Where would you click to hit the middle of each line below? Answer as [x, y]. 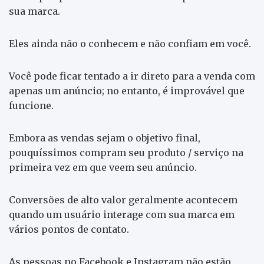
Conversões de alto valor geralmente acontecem [123, 199]
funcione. [31, 105]
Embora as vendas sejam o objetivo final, [105, 138]
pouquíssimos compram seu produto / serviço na [126, 152]
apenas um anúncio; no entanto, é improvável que [127, 90]
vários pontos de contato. [69, 229]
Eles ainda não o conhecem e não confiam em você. [130, 43]
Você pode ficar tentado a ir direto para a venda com [132, 76]
